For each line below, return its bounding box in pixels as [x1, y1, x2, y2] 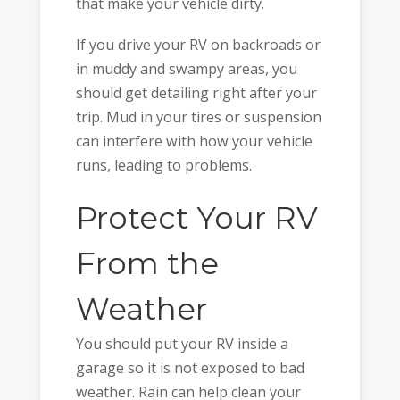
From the [75, 244, 219, 282]
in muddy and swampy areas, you [75, 59, 297, 79]
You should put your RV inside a [75, 333, 288, 354]
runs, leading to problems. [75, 155, 252, 176]
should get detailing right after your [75, 83, 317, 104]
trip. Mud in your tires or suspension [75, 107, 321, 128]
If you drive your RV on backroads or [75, 35, 321, 55]
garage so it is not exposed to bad [75, 357, 304, 378]
